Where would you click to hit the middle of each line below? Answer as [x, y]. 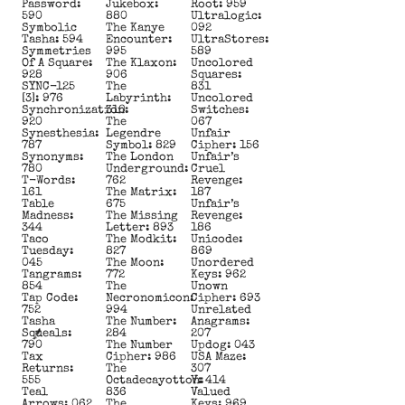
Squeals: [47, 334]
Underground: [147, 169]
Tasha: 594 [52, 40]
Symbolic [49, 28]
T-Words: [48, 181]
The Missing [142, 216]
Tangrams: [52, 275]
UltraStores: [229, 40]
